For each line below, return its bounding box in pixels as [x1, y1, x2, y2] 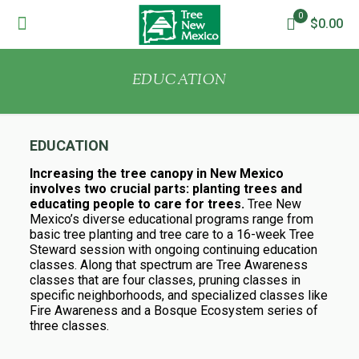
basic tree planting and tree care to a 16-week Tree [29, 227, 314, 242]
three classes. [29, 318, 109, 333]
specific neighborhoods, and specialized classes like [29, 288, 328, 303]
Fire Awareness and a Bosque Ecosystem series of [29, 303, 318, 318]
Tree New [244, 196, 301, 212]
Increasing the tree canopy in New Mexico [29, 166, 284, 181]
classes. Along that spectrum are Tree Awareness [29, 257, 308, 272]
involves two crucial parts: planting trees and [29, 181, 302, 196]
